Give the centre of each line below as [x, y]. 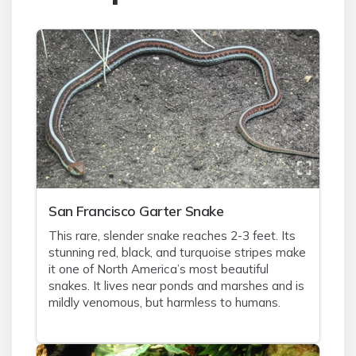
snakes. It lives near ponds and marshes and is [176, 286]
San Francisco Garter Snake [136, 211]
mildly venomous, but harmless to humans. [164, 302]
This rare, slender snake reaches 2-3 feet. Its [172, 236]
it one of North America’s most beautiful [159, 269]
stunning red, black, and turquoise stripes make [177, 252]
